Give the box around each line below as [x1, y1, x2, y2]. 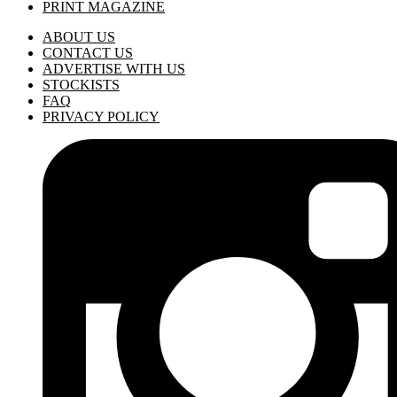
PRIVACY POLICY [43, 108, 160, 124]
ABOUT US [43, 28, 115, 44]
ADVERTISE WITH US [43, 60, 185, 76]
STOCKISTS [43, 76, 120, 92]
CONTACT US [43, 44, 133, 60]
